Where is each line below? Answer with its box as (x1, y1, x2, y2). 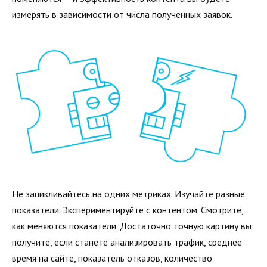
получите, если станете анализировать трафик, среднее (12, 236, 242, 249)
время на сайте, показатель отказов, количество (12, 252, 212, 265)
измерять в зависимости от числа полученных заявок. (12, 8, 232, 20)
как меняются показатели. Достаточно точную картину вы (12, 220, 252, 232)
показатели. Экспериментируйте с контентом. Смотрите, (12, 204, 243, 216)
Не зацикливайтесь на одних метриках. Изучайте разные (12, 188, 245, 200)
